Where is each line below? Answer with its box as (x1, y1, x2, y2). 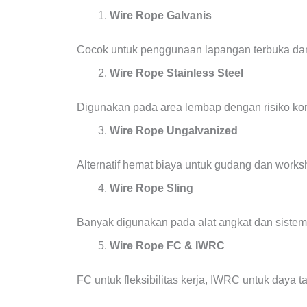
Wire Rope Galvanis (110, 9, 212, 21)
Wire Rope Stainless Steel (110, 66, 243, 79)
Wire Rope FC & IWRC (110, 239, 225, 251)
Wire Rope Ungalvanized (110, 124, 238, 136)
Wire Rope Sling (110, 182, 193, 194)
